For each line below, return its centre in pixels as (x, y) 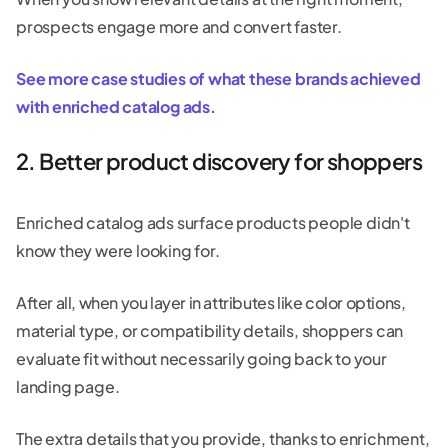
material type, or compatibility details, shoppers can (210, 331)
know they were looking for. (118, 251)
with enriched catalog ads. (116, 107)
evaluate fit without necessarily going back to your (201, 359)
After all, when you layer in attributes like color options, (211, 303)
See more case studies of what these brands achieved (218, 79)
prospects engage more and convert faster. (179, 27)
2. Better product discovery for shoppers (219, 161)
